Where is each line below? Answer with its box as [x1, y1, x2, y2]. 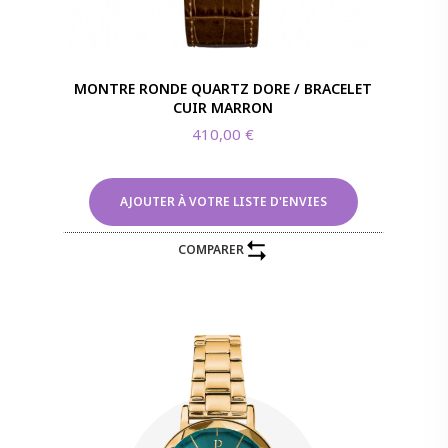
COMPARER [177, 241, 244, 259]
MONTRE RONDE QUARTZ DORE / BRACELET [74, 78, 373, 98]
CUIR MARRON [173, 97, 274, 117]
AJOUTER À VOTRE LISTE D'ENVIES [119, 192, 327, 210]
